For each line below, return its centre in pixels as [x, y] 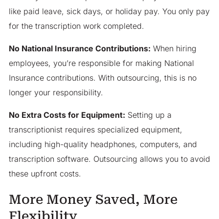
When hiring [173, 48]
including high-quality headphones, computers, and [103, 144]
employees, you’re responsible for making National [101, 63]
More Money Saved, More [93, 200]
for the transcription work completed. [76, 26]
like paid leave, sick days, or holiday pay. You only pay [109, 11]
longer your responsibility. [56, 92]
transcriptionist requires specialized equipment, [95, 129]
